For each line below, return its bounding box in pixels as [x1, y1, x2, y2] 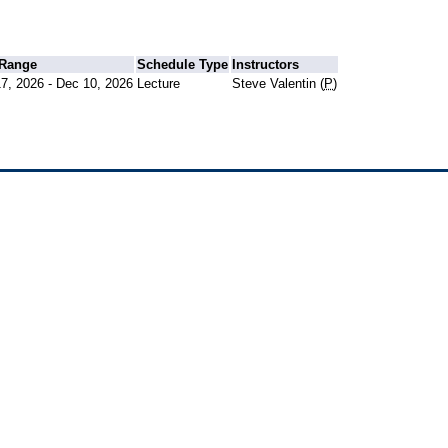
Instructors [232, 56, 300, 72]
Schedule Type [137, 56, 229, 72]
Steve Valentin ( [232, 75, 325, 91]
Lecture [137, 75, 181, 91]
